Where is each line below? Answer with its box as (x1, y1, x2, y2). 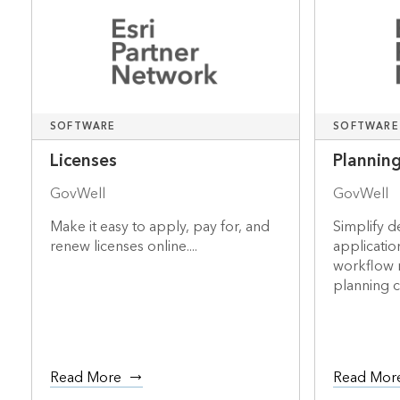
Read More (49, 365, 121, 390)
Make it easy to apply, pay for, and (49, 214, 270, 240)
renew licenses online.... (49, 234, 197, 260)
